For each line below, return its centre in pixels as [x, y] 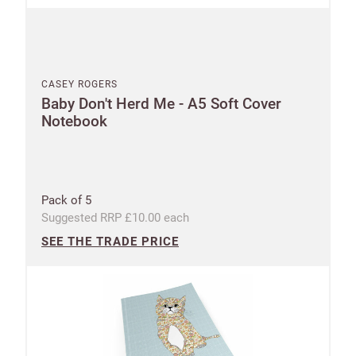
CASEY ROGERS [79, 84]
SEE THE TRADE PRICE [110, 241]
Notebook [74, 121]
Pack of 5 [66, 200]
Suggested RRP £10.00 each [115, 217]
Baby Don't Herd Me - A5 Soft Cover [161, 103]
